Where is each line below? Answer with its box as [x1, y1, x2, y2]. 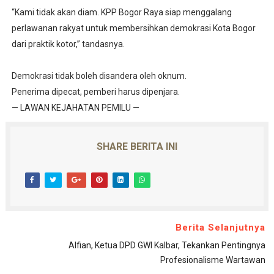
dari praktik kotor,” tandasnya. [11, 39, 125, 50]
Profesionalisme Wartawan [160, 255, 266, 265]
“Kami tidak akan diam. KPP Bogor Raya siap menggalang [11, 7, 232, 18]
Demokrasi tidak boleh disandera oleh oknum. [11, 71, 187, 81]
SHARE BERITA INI [96, 141, 177, 153]
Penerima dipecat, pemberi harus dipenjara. [11, 87, 180, 97]
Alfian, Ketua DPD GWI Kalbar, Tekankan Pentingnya [68, 240, 266, 251]
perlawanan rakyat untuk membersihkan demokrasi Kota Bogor [11, 23, 256, 34]
